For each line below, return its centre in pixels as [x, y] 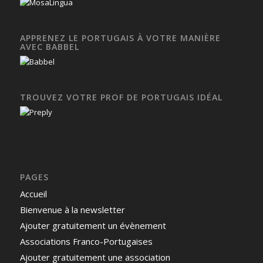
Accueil [33, 194]
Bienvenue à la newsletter [72, 210]
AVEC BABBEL [49, 47]
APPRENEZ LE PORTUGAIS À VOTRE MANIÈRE [120, 38]
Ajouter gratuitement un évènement [93, 226]
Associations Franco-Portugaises [86, 242]
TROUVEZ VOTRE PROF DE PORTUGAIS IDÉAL [121, 97]
